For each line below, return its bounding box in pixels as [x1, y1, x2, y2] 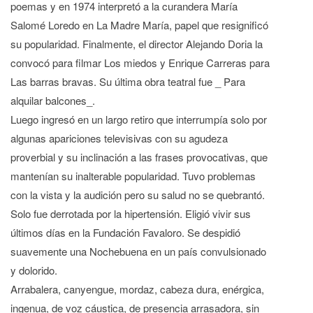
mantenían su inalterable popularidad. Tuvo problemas [10, 168, 256, 184]
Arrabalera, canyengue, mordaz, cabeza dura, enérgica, [10, 282, 264, 297]
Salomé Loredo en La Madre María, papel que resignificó [10, 17, 268, 33]
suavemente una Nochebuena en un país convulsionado [10, 244, 266, 259]
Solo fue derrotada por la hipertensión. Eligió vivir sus [10, 206, 251, 221]
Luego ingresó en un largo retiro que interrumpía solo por [10, 112, 267, 127]
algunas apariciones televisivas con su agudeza [10, 131, 228, 146]
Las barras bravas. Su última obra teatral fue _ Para [10, 74, 245, 89]
